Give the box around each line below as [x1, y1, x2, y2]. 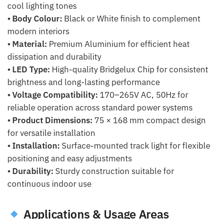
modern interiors [7, 26, 69, 37]
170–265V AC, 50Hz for [98, 89, 188, 101]
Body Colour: [12, 13, 62, 24]
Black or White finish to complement [62, 13, 200, 24]
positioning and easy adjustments [7, 153, 132, 164]
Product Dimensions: [12, 115, 92, 126]
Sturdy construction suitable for [53, 166, 174, 177]
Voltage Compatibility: [12, 89, 98, 101]
